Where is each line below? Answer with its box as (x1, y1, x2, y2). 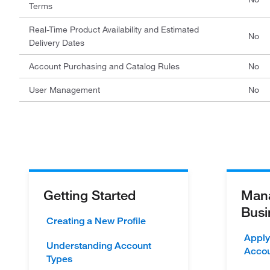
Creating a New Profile (46, 215, 146, 227)
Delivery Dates (29, 37, 84, 48)
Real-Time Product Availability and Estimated (29, 24, 199, 35)
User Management (29, 84, 100, 95)
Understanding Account (46, 240, 151, 251)
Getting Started (43, 186, 136, 203)
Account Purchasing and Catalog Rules (29, 61, 180, 72)
